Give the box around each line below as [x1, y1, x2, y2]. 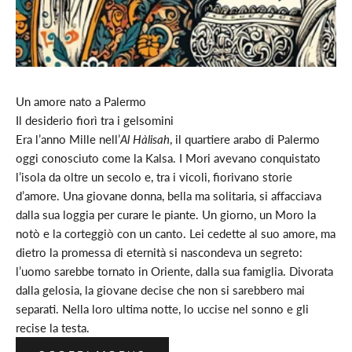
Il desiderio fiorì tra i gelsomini [16, 113, 174, 128]
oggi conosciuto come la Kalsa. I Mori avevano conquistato [16, 151, 321, 166]
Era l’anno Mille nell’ [16, 132, 120, 147]
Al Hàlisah [120, 132, 170, 147]
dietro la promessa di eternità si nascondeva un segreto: [16, 245, 302, 260]
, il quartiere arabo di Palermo [170, 132, 320, 147]
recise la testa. [16, 321, 90, 335]
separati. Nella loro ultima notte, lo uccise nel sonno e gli [16, 302, 309, 317]
